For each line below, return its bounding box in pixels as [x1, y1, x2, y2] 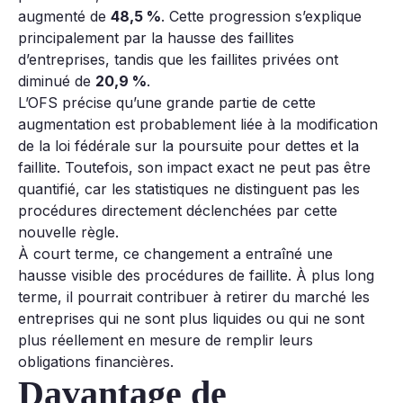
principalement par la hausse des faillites [18, 29, 294, 48]
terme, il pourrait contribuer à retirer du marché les [18, 288, 370, 307]
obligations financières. [18, 353, 174, 372]
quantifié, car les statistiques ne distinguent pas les [18, 180, 360, 199]
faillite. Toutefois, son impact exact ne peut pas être [18, 158, 371, 177]
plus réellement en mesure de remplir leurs [18, 331, 313, 350]
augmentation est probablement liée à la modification [18, 115, 378, 134]
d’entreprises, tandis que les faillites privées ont [18, 50, 338, 69]
